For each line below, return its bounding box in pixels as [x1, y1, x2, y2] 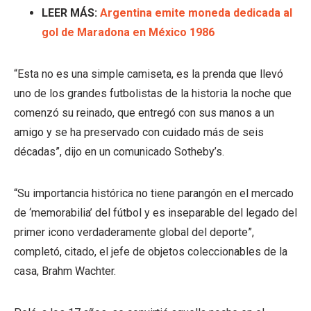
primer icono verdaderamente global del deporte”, [14, 225, 254, 239]
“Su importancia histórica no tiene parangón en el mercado [14, 186, 294, 200]
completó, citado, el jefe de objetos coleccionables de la [14, 244, 287, 258]
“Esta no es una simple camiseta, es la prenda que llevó [14, 67, 283, 81]
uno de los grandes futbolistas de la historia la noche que [14, 86, 292, 100]
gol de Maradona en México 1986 [42, 25, 215, 39]
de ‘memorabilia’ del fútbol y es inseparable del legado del [14, 205, 297, 219]
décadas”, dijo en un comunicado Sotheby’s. [14, 144, 224, 158]
